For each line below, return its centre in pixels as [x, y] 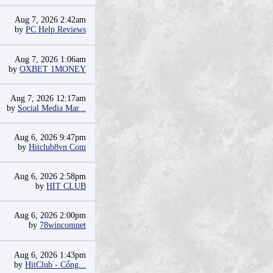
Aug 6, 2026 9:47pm [50, 137]
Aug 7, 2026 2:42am [50, 20]
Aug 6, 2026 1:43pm [50, 255]
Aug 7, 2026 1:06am [50, 59]
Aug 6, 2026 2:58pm [50, 176]
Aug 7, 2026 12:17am [48, 98]
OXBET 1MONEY [53, 69]
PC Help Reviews [56, 30]
